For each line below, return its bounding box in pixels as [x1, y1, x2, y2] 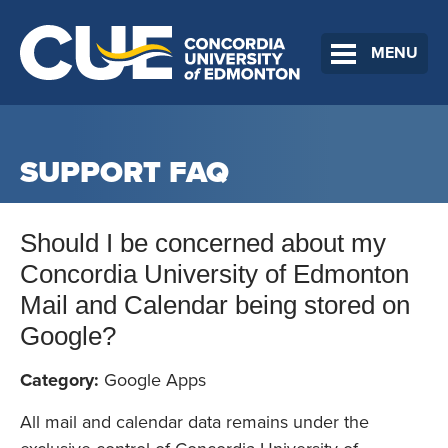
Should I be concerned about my [20, 228, 386, 259]
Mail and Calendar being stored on [20, 290, 410, 321]
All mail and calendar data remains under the [20, 411, 369, 434]
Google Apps [99, 369, 206, 392]
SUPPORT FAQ [20, 154, 229, 191]
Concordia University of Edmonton [20, 259, 409, 290]
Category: [20, 369, 99, 392]
